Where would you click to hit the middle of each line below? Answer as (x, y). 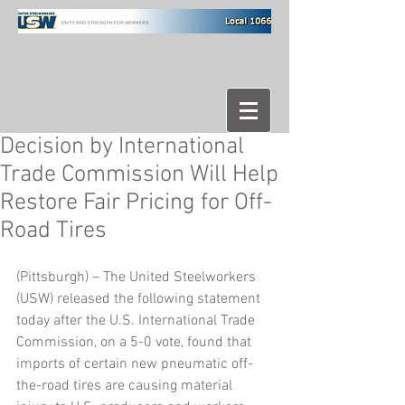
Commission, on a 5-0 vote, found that (136, 343)
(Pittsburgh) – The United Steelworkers (138, 278)
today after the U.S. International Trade (137, 321)
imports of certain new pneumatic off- (135, 364)
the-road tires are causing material (126, 386)
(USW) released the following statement (140, 299)
